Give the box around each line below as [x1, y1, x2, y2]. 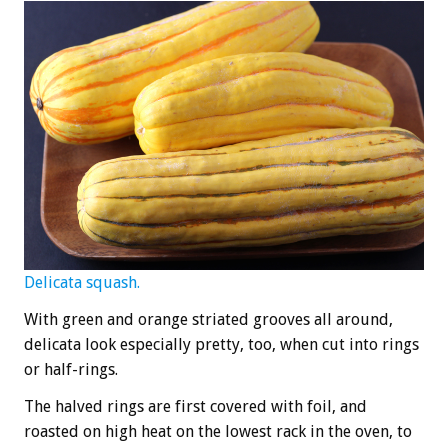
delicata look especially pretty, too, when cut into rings [24, 335, 419, 355]
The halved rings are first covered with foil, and [24, 397, 367, 417]
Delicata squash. [24, 273, 140, 293]
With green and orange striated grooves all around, [24, 310, 393, 330]
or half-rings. [24, 360, 118, 380]
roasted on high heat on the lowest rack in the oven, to [24, 422, 412, 442]
